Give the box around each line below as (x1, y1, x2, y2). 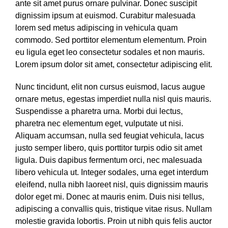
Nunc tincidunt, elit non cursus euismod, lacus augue (15, 82, 205, 91)
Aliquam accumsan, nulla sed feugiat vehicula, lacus (15, 131, 204, 140)
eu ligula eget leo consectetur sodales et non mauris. (15, 48, 205, 56)
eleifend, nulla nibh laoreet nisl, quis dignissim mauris (15, 180, 208, 189)
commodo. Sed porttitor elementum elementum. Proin (15, 36, 207, 44)
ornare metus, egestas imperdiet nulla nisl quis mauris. (15, 95, 211, 103)
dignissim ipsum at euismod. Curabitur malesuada (15, 11, 195, 20)
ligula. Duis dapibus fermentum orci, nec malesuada (15, 156, 202, 164)
